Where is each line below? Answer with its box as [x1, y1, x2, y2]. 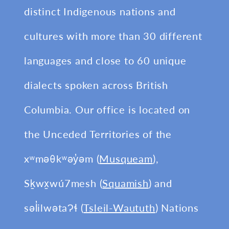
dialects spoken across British [24, 78, 169, 92]
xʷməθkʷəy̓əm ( [24, 151, 100, 166]
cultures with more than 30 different [24, 29, 202, 43]
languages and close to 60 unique [24, 53, 187, 67]
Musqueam [99, 151, 153, 166]
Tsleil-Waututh [83, 200, 155, 215]
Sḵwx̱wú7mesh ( [24, 176, 103, 190]
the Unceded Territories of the [24, 127, 172, 141]
